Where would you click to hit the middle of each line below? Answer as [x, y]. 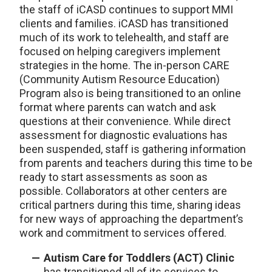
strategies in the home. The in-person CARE [124, 66]
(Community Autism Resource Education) [120, 80]
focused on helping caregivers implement [120, 52]
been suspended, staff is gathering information [133, 149]
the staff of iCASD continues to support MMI [126, 10]
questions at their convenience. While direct [125, 121]
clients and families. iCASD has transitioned [124, 24]
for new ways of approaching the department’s [131, 219]
